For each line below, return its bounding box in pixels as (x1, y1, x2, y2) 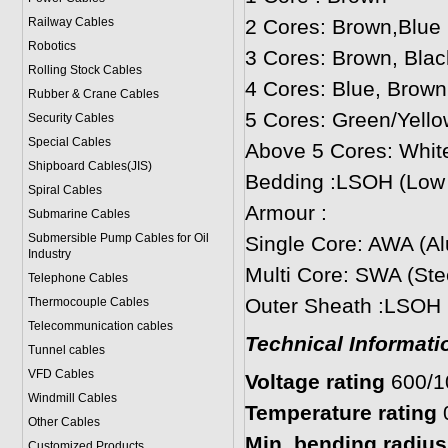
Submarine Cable (27, 207, 124, 221)
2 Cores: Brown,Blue (244, 15, 441, 39)
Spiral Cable (27, 183, 96, 197)
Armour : (244, 201, 327, 225)
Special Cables (27, 135, 111, 149)
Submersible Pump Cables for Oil (27, 231, 209, 245)
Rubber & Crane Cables (27, 87, 159, 101)
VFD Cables (27, 367, 94, 381)
